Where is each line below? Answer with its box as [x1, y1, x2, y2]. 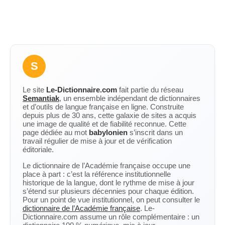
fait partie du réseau [117, 85, 183, 94]
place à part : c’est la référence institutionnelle [23, 170, 171, 178]
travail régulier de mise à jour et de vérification [23, 137, 172, 145]
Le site [23, 85, 46, 94]
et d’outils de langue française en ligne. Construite [23, 102, 184, 111]
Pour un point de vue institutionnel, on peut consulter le [23, 195, 200, 204]
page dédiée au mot [23, 128, 89, 137]
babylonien [89, 128, 128, 137]
